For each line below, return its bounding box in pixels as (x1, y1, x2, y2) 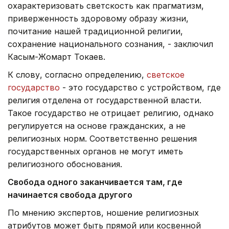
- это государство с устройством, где (60, 82, 221, 93)
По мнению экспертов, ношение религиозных (8, 207, 199, 218)
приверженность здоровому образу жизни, (8, 13, 189, 24)
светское (147, 69, 185, 80)
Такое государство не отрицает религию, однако (8, 107, 214, 118)
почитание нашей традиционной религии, (8, 26, 183, 36)
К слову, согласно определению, (8, 69, 147, 80)
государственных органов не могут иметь (8, 146, 183, 156)
